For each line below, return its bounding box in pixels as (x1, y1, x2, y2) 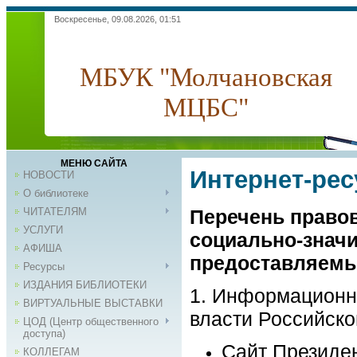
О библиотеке (23, 187, 88, 199)
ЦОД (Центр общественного (23, 316, 159, 328)
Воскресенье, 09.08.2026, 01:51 (54, 14, 181, 24)
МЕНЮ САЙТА (61, 158, 127, 169)
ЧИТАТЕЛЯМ (23, 206, 87, 218)
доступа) (23, 328, 65, 339)
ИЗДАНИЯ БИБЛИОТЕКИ (23, 279, 147, 291)
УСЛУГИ (23, 224, 63, 236)
